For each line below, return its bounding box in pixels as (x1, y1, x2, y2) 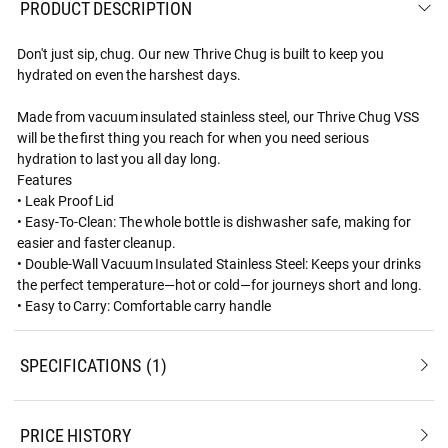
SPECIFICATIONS (19, 352, 141, 377)
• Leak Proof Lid (16, 190, 115, 210)
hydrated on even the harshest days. (16, 64, 242, 84)
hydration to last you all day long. (16, 148, 222, 168)
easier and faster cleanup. (16, 232, 177, 252)
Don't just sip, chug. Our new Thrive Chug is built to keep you (16, 43, 384, 63)
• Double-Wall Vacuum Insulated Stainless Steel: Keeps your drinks (16, 253, 421, 273)
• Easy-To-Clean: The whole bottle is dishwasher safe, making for (16, 211, 411, 231)
